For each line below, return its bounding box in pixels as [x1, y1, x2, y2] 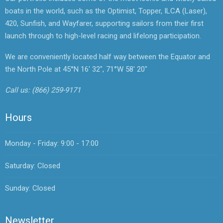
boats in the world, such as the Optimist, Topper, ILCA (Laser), [5, 6, 207, 15]
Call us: [5, 86, 32, 95]
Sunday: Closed [5, 184, 55, 193]
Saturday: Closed [5, 161, 60, 170]
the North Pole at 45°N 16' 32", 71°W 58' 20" [5, 65, 147, 74]
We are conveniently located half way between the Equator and [5, 52, 210, 61]
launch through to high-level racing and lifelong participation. [5, 31, 201, 40]
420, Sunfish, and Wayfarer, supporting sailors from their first [5, 19, 204, 28]
